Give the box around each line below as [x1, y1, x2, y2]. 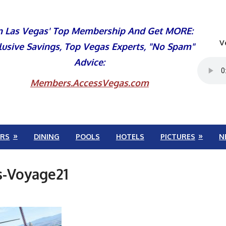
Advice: [74, 56, 105, 68]
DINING [33, 132, 60, 141]
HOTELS [116, 132, 144, 141]
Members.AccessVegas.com [30, 77, 149, 88]
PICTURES [160, 132, 195, 141]
